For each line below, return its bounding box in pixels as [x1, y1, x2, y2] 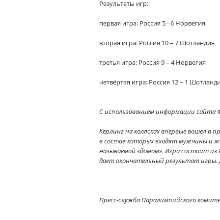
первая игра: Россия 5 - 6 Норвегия [99, 19, 205, 27]
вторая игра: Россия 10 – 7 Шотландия [99, 38, 215, 47]
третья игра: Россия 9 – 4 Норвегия [99, 58, 206, 67]
